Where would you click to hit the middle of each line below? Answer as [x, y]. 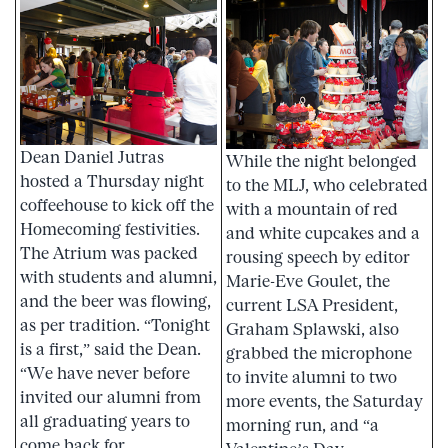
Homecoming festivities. [110, 229]
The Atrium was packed [109, 253]
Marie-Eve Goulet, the [308, 280]
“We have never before [105, 373]
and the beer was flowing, [115, 301]
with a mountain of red [312, 208]
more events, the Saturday [324, 400]
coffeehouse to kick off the [117, 205]
